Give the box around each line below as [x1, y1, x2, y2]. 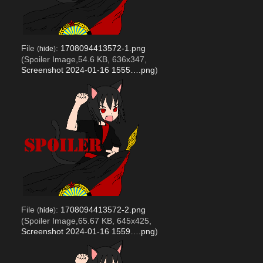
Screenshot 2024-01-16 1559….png [21, 226, 155, 236]
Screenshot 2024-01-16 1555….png [21, 65, 155, 75]
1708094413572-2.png [60, 204, 146, 214]
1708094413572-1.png [60, 43, 146, 53]
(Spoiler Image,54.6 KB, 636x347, [21, 55, 147, 65]
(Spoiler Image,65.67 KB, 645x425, [21, 215, 151, 225]
